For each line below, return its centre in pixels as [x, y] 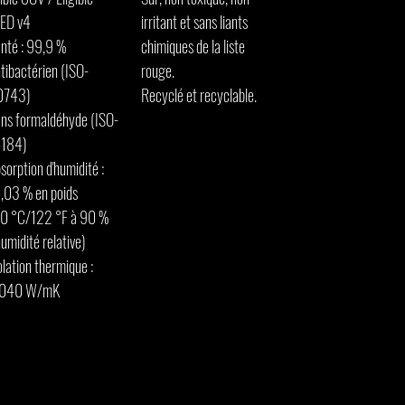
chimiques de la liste [193, 46]
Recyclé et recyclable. [199, 95]
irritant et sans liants [194, 22]
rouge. [158, 71]
